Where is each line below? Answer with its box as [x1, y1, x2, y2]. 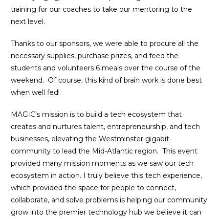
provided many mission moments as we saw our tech [11, 159, 194, 168]
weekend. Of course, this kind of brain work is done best [11, 76, 202, 85]
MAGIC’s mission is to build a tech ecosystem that [11, 110, 182, 119]
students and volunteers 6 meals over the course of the [11, 64, 201, 72]
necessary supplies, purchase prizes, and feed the [11, 51, 179, 60]
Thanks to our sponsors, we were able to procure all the [11, 39, 199, 48]
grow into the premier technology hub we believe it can [11, 208, 202, 217]
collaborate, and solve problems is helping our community [11, 196, 208, 204]
